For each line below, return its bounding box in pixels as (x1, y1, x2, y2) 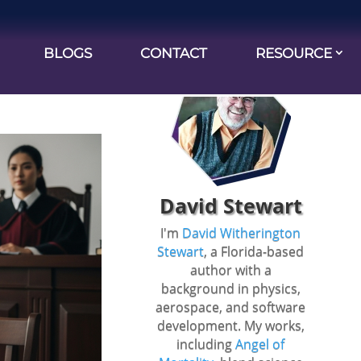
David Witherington (182, 223, 301, 242)
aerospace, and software (156, 297, 306, 316)
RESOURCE (255, 44, 332, 61)
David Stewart (159, 191, 302, 219)
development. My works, (156, 316, 305, 334)
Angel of (235, 334, 285, 353)
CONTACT (140, 44, 207, 61)
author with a (189, 260, 272, 279)
